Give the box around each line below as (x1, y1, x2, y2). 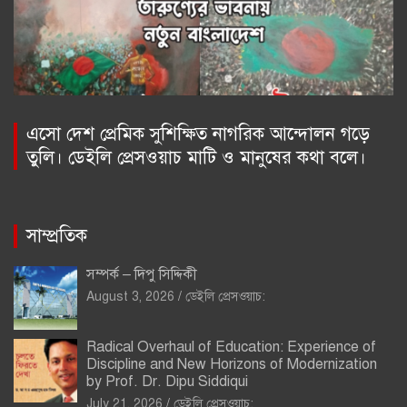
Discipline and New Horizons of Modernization (86, 355, 377, 374)
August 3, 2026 (86, 289, 174, 305)
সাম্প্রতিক (26, 224, 87, 248)
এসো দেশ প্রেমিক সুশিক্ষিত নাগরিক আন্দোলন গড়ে (26, 123, 370, 146)
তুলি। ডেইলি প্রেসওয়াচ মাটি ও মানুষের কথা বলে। (26, 146, 366, 170)
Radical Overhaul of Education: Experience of (86, 338, 376, 357)
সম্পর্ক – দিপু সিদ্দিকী (86, 265, 197, 284)
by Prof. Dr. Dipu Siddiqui (86, 372, 248, 392)
